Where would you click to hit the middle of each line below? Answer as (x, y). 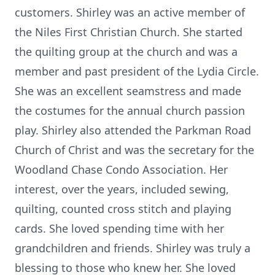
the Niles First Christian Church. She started (129, 32)
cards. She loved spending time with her (119, 228)
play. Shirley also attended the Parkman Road (133, 130)
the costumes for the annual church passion (130, 110)
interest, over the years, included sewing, (122, 189)
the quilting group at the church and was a (126, 52)
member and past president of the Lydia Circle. (137, 71)
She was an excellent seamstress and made (128, 91)
